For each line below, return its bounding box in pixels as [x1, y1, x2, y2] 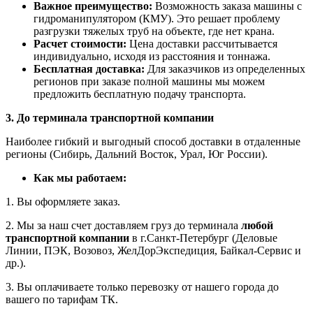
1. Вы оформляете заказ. [6, 196, 120, 208]
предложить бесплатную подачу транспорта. [34, 88, 246, 101]
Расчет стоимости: [34, 38, 126, 50]
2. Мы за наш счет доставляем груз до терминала [6, 219, 241, 232]
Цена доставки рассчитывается [126, 38, 277, 50]
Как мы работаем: [34, 172, 126, 184]
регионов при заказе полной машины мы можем [34, 75, 265, 88]
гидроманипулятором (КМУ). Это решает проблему [34, 13, 280, 25]
